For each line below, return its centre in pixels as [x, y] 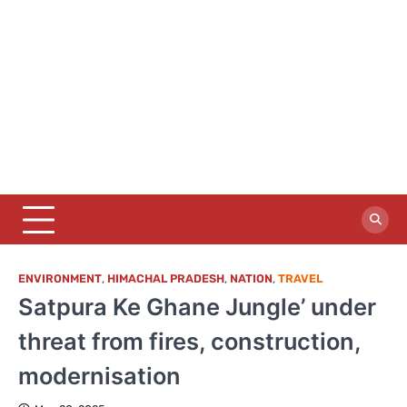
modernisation [99, 376]
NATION [251, 279]
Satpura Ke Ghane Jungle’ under [197, 307]
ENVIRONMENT [60, 279]
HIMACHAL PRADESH [166, 279]
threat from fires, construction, [189, 342]
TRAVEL [300, 279]
